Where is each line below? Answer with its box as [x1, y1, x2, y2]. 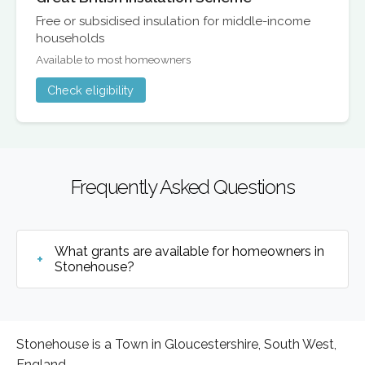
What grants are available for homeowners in [55, 244, 325, 260]
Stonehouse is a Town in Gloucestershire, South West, [16, 336, 336, 353]
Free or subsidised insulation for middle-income [36, 13, 310, 29]
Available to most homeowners [36, 53, 191, 67]
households [36, 30, 104, 46]
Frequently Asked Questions [70, 175, 295, 200]
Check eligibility [47, 82, 134, 97]
